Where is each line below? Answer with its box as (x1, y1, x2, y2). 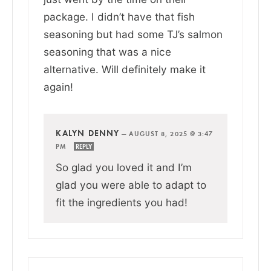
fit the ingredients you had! (56, 195, 188, 209)
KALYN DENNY (56, 127, 120, 139)
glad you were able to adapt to (56, 178, 206, 191)
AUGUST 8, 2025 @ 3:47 (129, 129, 214, 138)
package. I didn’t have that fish (44, 10, 195, 23)
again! (44, 80, 73, 93)
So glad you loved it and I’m (56, 160, 192, 174)
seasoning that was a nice (44, 45, 171, 58)
